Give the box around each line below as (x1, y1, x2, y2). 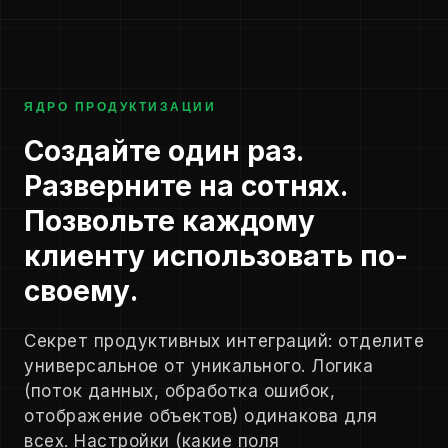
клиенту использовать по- (24, 239, 408, 274)
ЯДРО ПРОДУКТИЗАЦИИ (24, 99, 216, 116)
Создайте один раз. (24, 134, 303, 169)
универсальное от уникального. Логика (24, 356, 373, 377)
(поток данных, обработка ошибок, (24, 381, 335, 402)
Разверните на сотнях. (24, 169, 347, 204)
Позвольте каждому (24, 204, 315, 239)
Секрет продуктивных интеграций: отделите (24, 331, 424, 352)
